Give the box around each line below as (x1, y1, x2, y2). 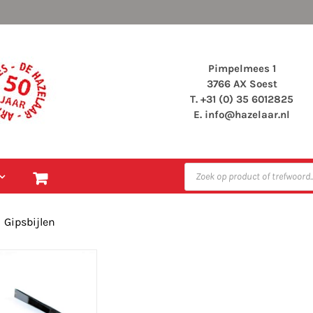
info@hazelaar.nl (205, 108, 290, 121)
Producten (184, 160, 233, 173)
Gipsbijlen (3, 214, 55, 228)
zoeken (184, 170, 217, 184)
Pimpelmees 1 (208, 61, 276, 75)
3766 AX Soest (206, 77, 277, 90)
